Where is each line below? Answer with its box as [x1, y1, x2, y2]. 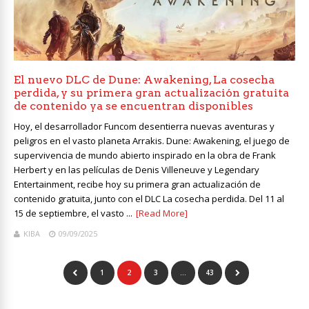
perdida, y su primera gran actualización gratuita [14, 86, 289, 100]
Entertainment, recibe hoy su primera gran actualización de [14, 178, 261, 191]
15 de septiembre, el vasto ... [14, 207, 132, 220]
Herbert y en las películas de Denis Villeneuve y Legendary [14, 163, 259, 177]
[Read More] [136, 207, 188, 220]
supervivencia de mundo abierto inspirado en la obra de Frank [14, 149, 276, 162]
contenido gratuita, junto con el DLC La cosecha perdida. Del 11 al [14, 192, 284, 206]
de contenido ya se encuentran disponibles [14, 99, 253, 113]
